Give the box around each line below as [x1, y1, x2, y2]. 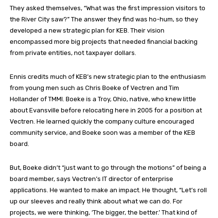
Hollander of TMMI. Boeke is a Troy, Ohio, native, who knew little [10, 95, 196, 103]
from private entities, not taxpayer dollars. [10, 49, 136, 57]
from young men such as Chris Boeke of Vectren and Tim [10, 84, 179, 92]
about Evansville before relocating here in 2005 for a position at [10, 107, 202, 114]
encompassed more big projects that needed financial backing [10, 38, 198, 46]
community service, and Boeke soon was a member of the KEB [10, 129, 195, 137]
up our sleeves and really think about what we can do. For [10, 198, 182, 205]
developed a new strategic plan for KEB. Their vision [10, 27, 164, 35]
